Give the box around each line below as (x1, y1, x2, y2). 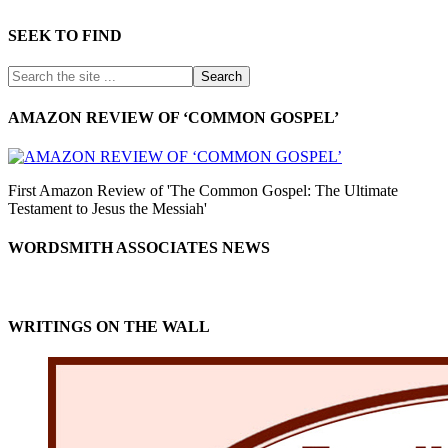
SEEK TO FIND (8, 27, 122, 45)
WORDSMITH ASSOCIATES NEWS (8, 239, 270, 257)
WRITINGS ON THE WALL (8, 317, 210, 335)
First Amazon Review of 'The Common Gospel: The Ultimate (8, 181, 398, 199)
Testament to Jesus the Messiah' (8, 199, 207, 217)
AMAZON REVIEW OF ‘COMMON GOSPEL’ (8, 108, 339, 126)
